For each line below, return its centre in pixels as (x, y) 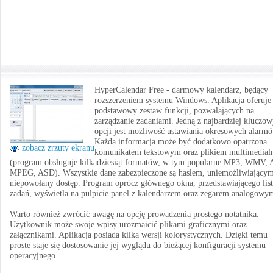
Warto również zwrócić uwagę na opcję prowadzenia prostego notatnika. (134, 214)
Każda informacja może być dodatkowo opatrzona (181, 142)
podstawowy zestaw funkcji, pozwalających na (174, 111)
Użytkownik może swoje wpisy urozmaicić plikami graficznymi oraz (128, 225)
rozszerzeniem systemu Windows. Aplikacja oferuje (183, 100)
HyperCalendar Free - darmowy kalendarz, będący (181, 90)
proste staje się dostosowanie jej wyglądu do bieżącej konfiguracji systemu (138, 245)
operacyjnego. (34, 256)
